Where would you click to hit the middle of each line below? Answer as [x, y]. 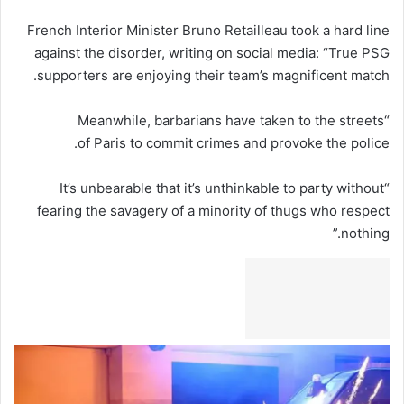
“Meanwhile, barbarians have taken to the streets [231, 120]
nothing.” [365, 233]
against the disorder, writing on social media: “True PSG [212, 52]
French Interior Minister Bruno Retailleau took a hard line [208, 30]
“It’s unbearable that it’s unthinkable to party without [222, 188]
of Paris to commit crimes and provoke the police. [234, 142]
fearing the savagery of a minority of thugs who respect [213, 210]
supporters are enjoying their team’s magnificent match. [213, 75]
